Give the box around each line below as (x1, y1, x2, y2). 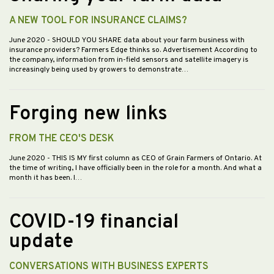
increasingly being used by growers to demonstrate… (9, 65, 188, 75)
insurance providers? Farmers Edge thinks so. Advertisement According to (9, 45, 257, 56)
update (9, 230, 73, 255)
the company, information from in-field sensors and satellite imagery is (9, 55, 248, 65)
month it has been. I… (9, 173, 82, 183)
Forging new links (9, 102, 168, 127)
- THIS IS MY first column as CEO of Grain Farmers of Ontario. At (47, 154, 262, 164)
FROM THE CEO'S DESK (9, 133, 114, 146)
